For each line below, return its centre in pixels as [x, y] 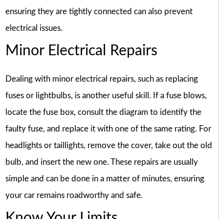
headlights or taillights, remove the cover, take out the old [109, 145]
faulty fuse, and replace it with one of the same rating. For [108, 129]
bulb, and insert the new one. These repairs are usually [101, 162]
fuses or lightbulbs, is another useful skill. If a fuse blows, [106, 95]
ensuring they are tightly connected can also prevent [99, 11]
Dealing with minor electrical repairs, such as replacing [101, 79]
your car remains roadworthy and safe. [74, 195]
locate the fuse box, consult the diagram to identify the [103, 112]
